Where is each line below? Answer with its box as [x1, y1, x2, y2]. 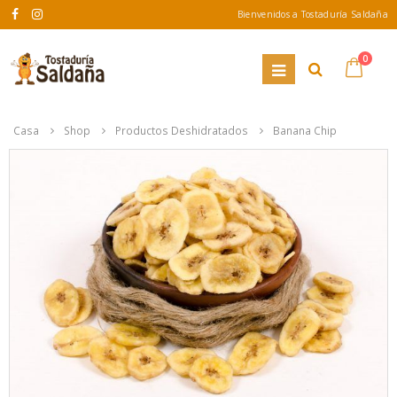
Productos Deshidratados [115, 123, 248, 137]
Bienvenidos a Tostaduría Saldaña [237, 8, 388, 20]
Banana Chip [273, 123, 337, 137]
